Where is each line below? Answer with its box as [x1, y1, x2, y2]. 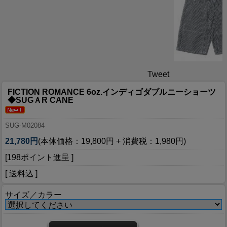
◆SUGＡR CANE [8, 96, 73, 105]
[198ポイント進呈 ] [5, 153, 73, 162]
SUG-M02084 [5, 122, 45, 130]
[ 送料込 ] [5, 169, 37, 178]
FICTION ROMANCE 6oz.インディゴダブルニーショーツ [8, 88, 216, 97]
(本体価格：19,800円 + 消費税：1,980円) [38, 137, 186, 146]
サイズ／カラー [5, 191, 62, 200]
